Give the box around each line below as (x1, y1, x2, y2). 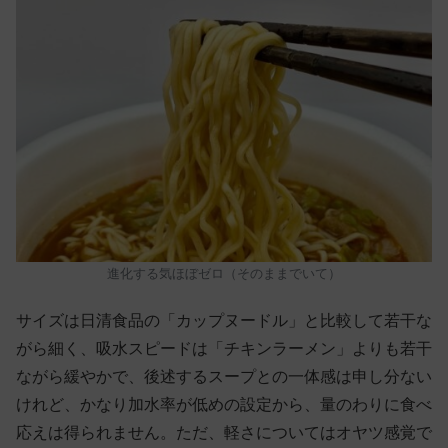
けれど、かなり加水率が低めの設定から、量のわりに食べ (16, 396, 432, 414)
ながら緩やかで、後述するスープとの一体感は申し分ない (16, 368, 432, 386)
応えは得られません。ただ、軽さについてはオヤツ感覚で (16, 424, 432, 442)
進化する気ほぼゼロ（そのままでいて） (107, 265, 341, 281)
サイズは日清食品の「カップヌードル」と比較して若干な (16, 312, 432, 330)
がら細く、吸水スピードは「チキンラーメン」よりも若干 (16, 340, 432, 358)
